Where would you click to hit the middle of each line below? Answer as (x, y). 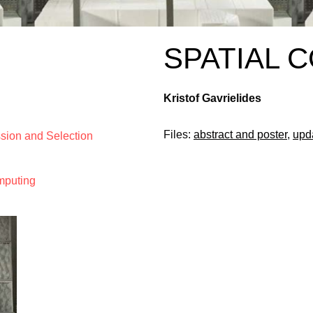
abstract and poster (240, 134)
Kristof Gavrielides (212, 98)
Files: (179, 134)
